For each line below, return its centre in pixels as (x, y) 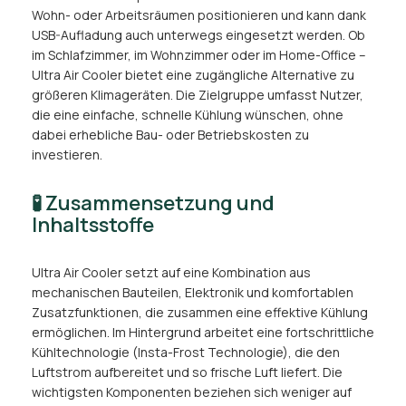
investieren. (67, 155)
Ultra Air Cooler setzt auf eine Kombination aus (171, 273)
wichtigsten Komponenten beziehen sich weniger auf (192, 392)
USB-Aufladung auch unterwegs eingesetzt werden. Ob (198, 35)
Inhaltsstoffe (93, 225)
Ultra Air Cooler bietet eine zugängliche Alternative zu (193, 75)
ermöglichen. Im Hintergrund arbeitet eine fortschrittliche (203, 333)
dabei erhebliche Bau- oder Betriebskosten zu (170, 135)
